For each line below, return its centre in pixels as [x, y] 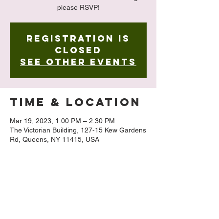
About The [52, 168]
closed [78, 50]
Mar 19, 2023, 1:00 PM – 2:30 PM [62, 121]
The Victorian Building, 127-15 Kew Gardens [78, 130]
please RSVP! [78, 7]
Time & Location [76, 102]
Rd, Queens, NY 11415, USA [55, 139]
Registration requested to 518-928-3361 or [77, 210]
